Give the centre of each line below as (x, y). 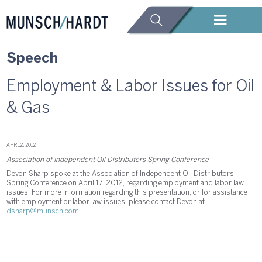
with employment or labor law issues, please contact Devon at (106, 202)
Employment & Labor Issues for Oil (131, 87)
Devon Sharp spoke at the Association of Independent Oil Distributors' (121, 174)
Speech (32, 59)
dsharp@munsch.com (43, 211)
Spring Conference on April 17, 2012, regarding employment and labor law (125, 183)
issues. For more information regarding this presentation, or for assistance (127, 192)
